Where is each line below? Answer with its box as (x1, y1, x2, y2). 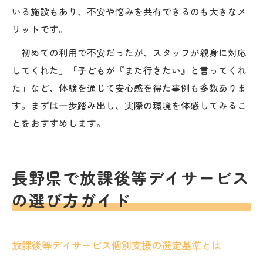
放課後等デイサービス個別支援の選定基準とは (12, 237, 221, 252)
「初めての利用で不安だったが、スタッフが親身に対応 (12, 45, 247, 59)
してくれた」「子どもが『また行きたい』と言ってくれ (12, 63, 247, 76)
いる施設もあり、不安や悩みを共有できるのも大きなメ (12, 4, 247, 18)
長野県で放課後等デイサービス (12, 166, 250, 189)
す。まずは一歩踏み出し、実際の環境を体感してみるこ (12, 98, 247, 112)
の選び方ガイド (12, 188, 131, 211)
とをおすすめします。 (12, 116, 106, 129)
